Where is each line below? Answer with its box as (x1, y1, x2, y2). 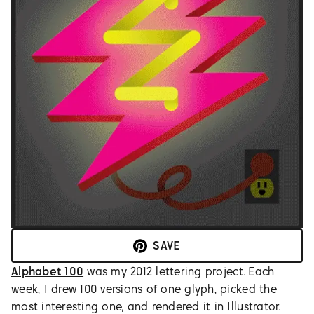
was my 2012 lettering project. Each (83, 264, 275, 279)
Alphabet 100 (11, 264, 84, 279)
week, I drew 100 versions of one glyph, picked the (11, 282, 277, 296)
